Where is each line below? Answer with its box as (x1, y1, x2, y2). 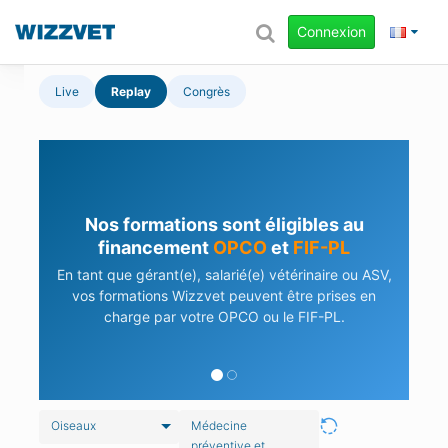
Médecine (191, 418, 247, 433)
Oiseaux (51, 418, 96, 433)
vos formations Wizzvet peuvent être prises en (72, 287, 376, 304)
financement (98, 237, 213, 258)
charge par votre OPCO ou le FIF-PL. (103, 308, 345, 325)
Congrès (183, 84, 230, 99)
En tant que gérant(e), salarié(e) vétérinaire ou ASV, (56, 266, 392, 283)
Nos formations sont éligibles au (84, 214, 364, 235)
